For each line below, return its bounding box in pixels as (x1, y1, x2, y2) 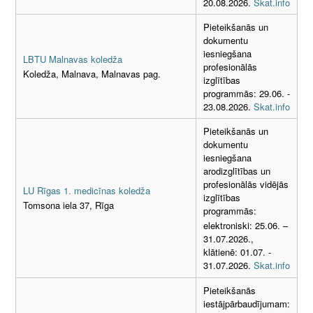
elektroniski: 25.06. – (203, 219, 288, 233)
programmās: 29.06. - (203, 86, 290, 100)
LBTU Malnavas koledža (23, 52, 122, 66)
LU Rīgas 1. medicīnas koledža (23, 183, 150, 197)
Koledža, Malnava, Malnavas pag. (23, 67, 161, 81)
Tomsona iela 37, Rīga (23, 198, 114, 212)
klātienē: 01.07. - (203, 245, 271, 259)
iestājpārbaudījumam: (203, 296, 290, 310)
